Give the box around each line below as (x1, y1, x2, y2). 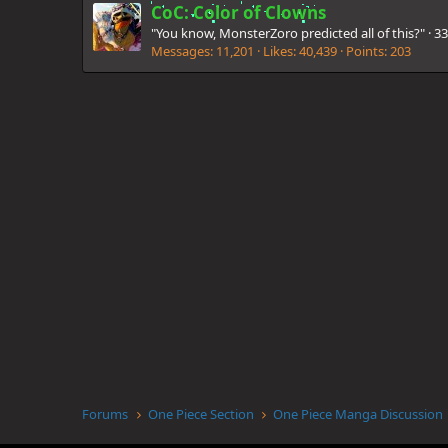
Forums (82, 405, 128, 423)
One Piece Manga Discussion (273, 405, 444, 423)
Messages (151, 41, 210, 60)
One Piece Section (147, 405, 254, 423)
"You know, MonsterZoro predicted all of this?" (151, 23, 425, 42)
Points (346, 41, 384, 60)
